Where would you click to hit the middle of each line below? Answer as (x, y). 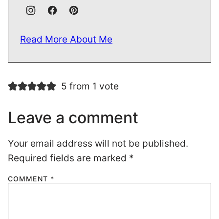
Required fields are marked (68, 158)
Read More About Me (66, 40)
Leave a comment (73, 118)
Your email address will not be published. (98, 144)
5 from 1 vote (90, 87)
